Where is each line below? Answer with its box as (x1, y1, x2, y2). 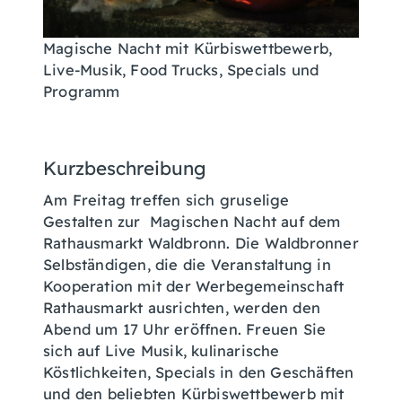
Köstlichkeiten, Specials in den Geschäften (43, 363, 354, 381)
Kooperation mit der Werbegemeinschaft (43, 277, 345, 295)
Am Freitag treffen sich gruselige (43, 191, 290, 209)
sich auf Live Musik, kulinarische (43, 342, 280, 360)
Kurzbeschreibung (43, 156, 206, 179)
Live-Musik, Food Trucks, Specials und (43, 60, 319, 79)
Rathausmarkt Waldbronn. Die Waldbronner (43, 234, 359, 252)
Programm (43, 82, 120, 100)
